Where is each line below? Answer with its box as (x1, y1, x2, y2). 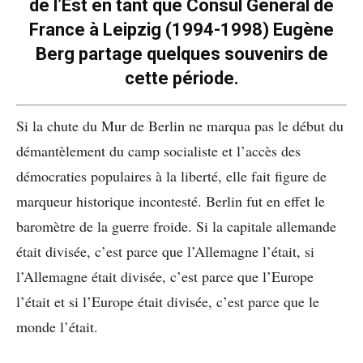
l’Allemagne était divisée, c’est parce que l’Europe (16, 267, 314, 287)
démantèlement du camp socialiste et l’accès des (16, 141, 301, 161)
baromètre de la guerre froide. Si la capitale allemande (16, 216, 336, 237)
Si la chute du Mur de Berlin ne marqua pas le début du (16, 116, 344, 136)
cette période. (124, 68, 239, 89)
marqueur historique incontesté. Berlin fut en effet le (16, 191, 325, 211)
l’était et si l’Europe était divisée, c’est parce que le (16, 292, 319, 312)
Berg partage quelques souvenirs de (35, 44, 328, 65)
